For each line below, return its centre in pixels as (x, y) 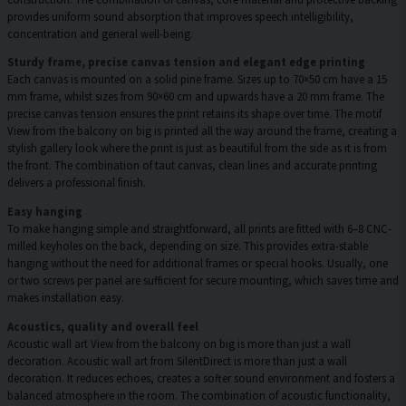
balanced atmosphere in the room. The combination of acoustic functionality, (199, 396)
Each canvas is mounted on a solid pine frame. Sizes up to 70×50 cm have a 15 (197, 79)
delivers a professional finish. (77, 183)
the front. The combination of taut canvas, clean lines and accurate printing (192, 165)
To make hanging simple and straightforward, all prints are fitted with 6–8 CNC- (199, 229)
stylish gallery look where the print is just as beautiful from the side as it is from (197, 148)
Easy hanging (45, 212)
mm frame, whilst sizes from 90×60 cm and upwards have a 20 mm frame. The (196, 97)
